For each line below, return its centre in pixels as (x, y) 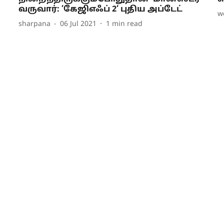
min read (127, 24)
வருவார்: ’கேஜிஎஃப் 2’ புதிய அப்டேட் (100, 9)
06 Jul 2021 (78, 24)
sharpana (34, 24)
